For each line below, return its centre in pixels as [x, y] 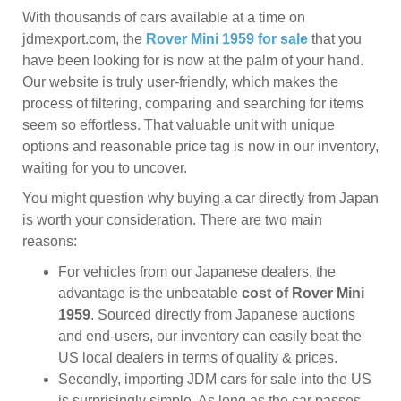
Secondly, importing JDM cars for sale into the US [215, 379]
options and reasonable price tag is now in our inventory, [200, 146]
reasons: [50, 241]
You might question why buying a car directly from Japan [200, 198]
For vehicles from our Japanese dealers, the [197, 272]
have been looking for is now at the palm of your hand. [193, 60]
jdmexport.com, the [84, 39]
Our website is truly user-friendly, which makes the [180, 82]
